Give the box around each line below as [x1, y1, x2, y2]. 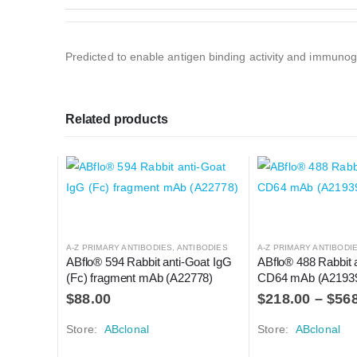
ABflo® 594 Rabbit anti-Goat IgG [66, 255, 235, 269]
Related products [65, 112, 168, 127]
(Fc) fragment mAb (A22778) [66, 271, 214, 285]
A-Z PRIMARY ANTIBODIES [66, 243, 173, 253]
